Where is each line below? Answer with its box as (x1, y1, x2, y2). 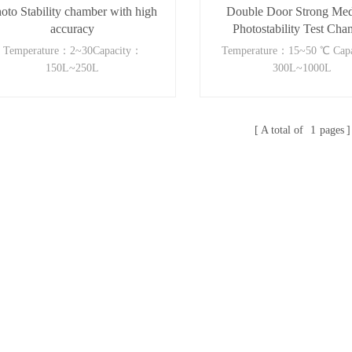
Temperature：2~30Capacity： (2, 45, 142, 57)
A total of (261, 124, 306, 137)
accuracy (50, 22, 95, 36)
